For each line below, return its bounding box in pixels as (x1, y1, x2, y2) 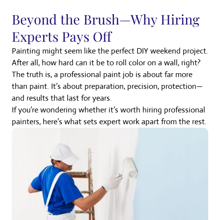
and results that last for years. (12, 93, 112, 104)
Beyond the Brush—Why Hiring (12, 10, 199, 28)
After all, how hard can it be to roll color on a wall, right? (12, 57, 201, 68)
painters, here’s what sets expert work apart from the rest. (12, 116, 207, 127)
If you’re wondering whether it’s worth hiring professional (12, 105, 205, 115)
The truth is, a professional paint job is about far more (12, 69, 192, 80)
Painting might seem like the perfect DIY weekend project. (12, 46, 208, 56)
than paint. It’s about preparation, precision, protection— (12, 81, 203, 92)
